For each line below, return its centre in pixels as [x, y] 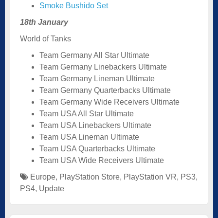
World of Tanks [45, 38]
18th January [44, 22]
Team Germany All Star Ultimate [94, 55]
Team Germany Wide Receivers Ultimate [109, 102]
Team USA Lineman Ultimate [89, 137]
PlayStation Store [90, 177]
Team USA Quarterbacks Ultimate [97, 148]
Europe [43, 177]
